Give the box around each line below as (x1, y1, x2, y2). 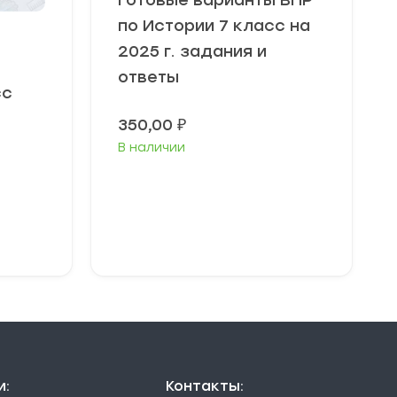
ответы (118, 67, 179, 87)
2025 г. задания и (118, 42, 267, 61)
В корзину (191, 222, 266, 239)
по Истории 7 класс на (118, 16, 310, 35)
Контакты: (165, 378, 244, 394)
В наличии (118, 140, 185, 155)
